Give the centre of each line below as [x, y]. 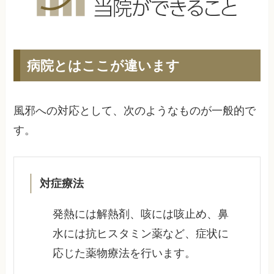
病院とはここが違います [103, 65]
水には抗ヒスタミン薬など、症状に [141, 233]
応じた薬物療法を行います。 [124, 253]
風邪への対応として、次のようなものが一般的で [135, 111]
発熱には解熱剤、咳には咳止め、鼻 [141, 214]
